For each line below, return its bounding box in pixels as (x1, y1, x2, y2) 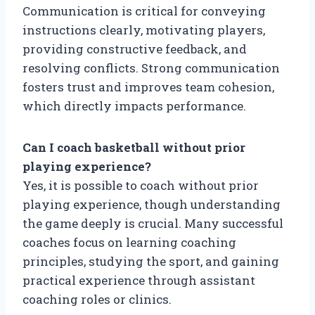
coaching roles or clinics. (22, 290, 172, 307)
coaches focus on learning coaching (22, 233, 236, 250)
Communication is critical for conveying (22, 2, 266, 19)
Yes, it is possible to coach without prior (22, 176, 259, 193)
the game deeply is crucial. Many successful (22, 214, 283, 231)
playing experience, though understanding (22, 195, 281, 212)
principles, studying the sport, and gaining (22, 252, 279, 269)
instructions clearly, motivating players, (22, 21, 265, 38)
